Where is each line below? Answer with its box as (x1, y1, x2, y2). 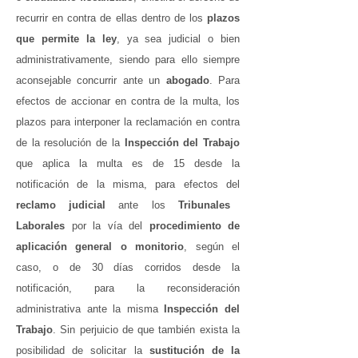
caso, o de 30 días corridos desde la (16, 261, 240, 273)
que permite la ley (16, 33, 117, 45)
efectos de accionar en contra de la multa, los (16, 95, 240, 107)
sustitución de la (149, 344, 241, 356)
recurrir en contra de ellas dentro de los (16, 12, 207, 24)
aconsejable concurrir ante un (16, 74, 166, 86)
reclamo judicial (16, 199, 119, 211)
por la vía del (71, 220, 149, 232)
